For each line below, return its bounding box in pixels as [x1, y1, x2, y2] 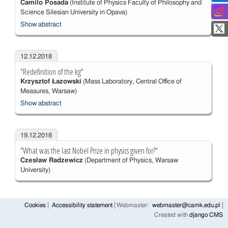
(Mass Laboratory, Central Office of [81, 78, 182, 85]
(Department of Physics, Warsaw [82, 157, 178, 164]
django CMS [189, 212, 223, 218]
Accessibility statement [52, 203, 112, 209]
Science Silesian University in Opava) [20, 9, 127, 16]
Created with [154, 212, 189, 218]
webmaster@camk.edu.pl [152, 203, 220, 209]
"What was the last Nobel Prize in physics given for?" [20, 145, 158, 157]
